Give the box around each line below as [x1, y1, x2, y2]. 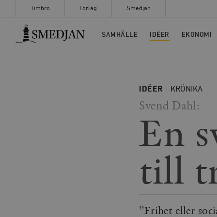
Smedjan [126, 5, 151, 12]
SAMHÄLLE [102, 31, 138, 38]
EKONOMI [181, 31, 212, 38]
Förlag [79, 5, 97, 12]
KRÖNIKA [170, 85, 202, 93]
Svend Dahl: [139, 98, 201, 113]
